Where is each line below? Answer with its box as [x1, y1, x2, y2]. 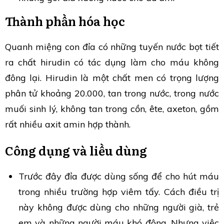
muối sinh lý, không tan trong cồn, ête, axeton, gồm [5, 102, 219, 114]
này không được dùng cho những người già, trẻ [18, 201, 219, 213]
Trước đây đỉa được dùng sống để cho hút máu [18, 170, 219, 182]
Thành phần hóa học [5, 11, 125, 29]
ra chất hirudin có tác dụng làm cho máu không [5, 56, 219, 68]
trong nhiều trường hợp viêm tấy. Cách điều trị [18, 185, 219, 197]
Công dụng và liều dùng [5, 141, 147, 159]
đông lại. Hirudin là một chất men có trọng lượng [5, 71, 219, 83]
